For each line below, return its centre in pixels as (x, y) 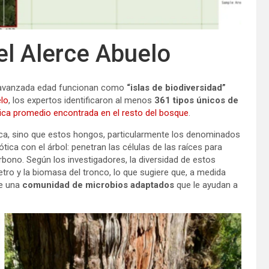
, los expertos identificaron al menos (81, 100)
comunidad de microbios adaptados (97, 185)
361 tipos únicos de (196, 100)
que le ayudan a (206, 185)
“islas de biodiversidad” (176, 87)
